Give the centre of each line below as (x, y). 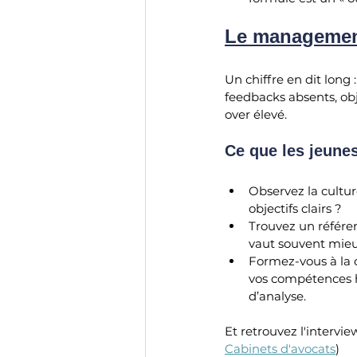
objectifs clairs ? (295, 208)
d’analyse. (277, 296)
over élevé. (256, 114)
